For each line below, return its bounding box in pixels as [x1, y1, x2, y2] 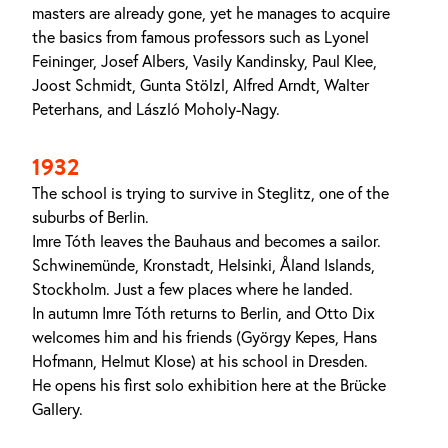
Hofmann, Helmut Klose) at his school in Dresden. [32, 351, 368, 371]
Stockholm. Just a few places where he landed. [32, 279, 353, 299]
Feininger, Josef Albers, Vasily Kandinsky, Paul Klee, [32, 51, 377, 71]
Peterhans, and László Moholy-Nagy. [32, 99, 280, 119]
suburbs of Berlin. [32, 207, 149, 227]
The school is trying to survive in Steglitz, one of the [32, 183, 389, 203]
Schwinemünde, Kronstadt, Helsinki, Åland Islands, [32, 255, 375, 275]
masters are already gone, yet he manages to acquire [32, 3, 390, 23]
